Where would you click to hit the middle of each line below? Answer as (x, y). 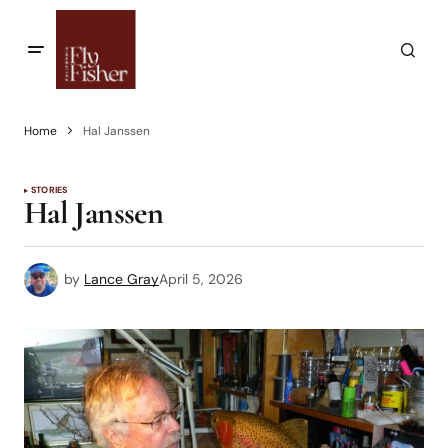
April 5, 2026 (201, 278)
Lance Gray (121, 278)
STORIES (49, 190)
